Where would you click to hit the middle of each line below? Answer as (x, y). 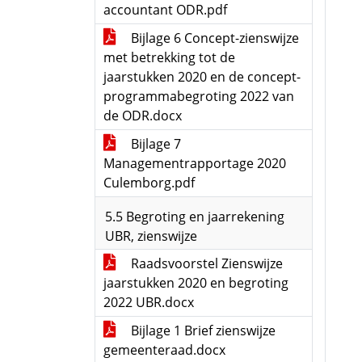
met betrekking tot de (169, 57)
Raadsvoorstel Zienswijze (205, 263)
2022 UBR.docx (149, 302)
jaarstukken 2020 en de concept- (202, 77)
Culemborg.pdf (149, 183)
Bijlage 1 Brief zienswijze (202, 330)
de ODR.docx (143, 116)
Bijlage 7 (154, 144)
